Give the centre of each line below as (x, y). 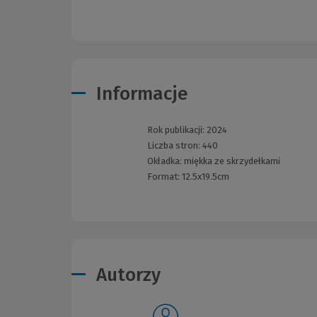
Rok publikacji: (177, 130)
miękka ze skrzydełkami (232, 161)
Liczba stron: (174, 146)
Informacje (142, 94)
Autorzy (128, 275)
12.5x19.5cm (205, 177)
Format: (164, 177)
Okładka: (165, 161)
